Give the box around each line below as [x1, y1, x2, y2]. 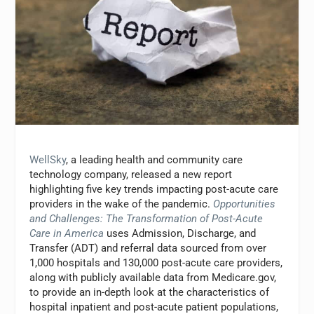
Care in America [29, 226, 104, 240]
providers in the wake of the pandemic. [29, 197, 214, 210]
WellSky [29, 153, 67, 166]
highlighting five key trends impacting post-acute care [29, 182, 279, 196]
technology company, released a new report [29, 168, 233, 181]
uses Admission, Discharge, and [104, 226, 257, 240]
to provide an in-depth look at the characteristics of [29, 285, 270, 299]
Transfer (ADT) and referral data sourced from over [29, 241, 267, 254]
